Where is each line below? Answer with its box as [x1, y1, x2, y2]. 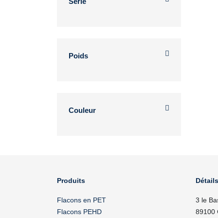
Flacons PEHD [57, 208, 102, 216]
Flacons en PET [57, 196, 106, 204]
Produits [57, 177, 85, 184]
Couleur [69, 106, 96, 114]
